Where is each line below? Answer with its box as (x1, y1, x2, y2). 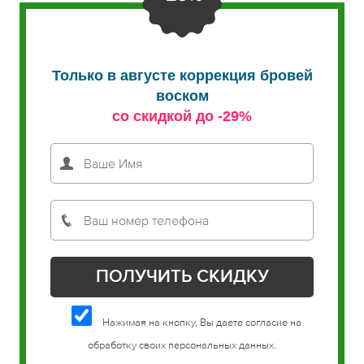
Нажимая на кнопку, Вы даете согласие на (99, 316, 301, 328)
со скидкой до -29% (112, 108, 252, 124)
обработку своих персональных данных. (88, 339, 276, 351)
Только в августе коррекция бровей (51, 67, 313, 84)
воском (155, 88, 209, 104)
